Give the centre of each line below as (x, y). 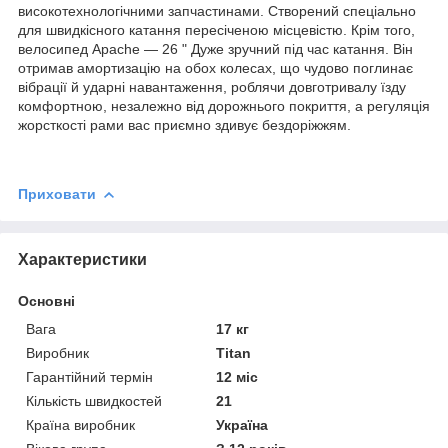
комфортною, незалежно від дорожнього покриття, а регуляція (224, 105)
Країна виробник (80, 424)
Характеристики (82, 259)
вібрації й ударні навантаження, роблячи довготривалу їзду (212, 86)
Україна (242, 424)
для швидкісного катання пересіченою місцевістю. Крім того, (216, 29)
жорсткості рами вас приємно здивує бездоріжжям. (184, 124)
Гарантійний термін (89, 376)
